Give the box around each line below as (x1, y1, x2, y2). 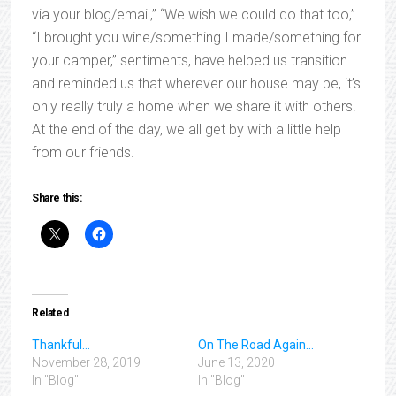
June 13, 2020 (198, 355, 275, 369)
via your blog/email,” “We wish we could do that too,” (32, 6, 355, 23)
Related (32, 307, 69, 319)
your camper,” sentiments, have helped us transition (32, 52, 347, 69)
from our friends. (32, 144, 134, 161)
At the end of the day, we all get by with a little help (32, 121, 341, 138)
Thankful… (32, 338, 90, 352)
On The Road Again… (198, 338, 314, 352)
